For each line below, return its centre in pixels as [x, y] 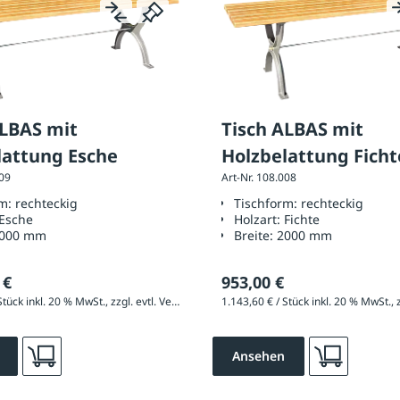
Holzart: [259, 220]
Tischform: [268, 204]
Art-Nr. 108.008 [259, 178]
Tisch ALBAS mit [293, 129]
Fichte [302, 220]
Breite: [256, 236]
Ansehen [258, 355]
